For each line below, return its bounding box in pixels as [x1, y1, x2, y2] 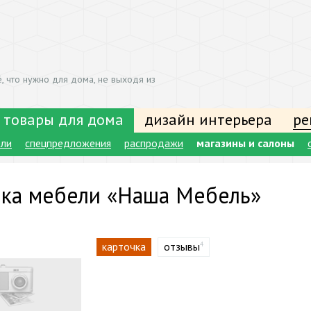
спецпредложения [25, 136, 111, 150]
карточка [102, 239, 146, 253]
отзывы [164, 239, 200, 253]
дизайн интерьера [144, 110, 272, 129]
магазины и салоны [196, 136, 294, 150]
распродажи [124, 136, 183, 150]
